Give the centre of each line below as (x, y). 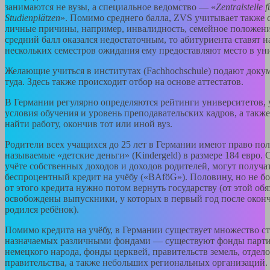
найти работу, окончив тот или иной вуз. (89, 124)
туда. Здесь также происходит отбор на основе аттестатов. (124, 82)
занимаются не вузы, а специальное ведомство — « (110, 7)
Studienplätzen (33, 18)
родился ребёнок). (42, 210)
